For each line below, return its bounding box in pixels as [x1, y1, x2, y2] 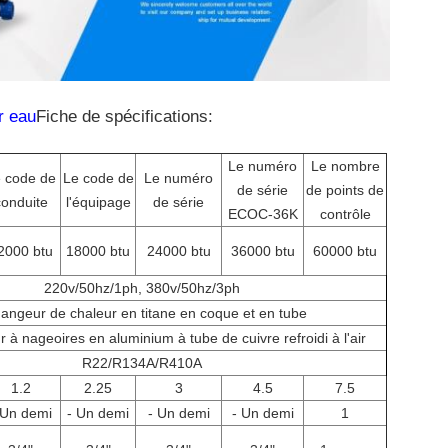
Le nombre [310, 158, 380, 174]
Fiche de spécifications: [36, 107, 213, 126]
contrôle [319, 206, 371, 222]
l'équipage [65, 194, 131, 210]
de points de [306, 182, 384, 198]
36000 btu [230, 243, 295, 259]
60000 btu [313, 243, 377, 259]
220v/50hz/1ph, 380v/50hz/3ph [44, 280, 240, 296]
